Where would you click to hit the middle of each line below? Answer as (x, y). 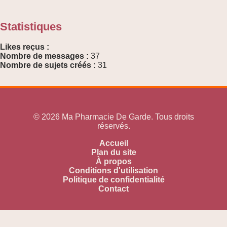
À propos (113, 161)
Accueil (113, 143)
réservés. (113, 126)
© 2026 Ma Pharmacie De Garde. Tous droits (113, 117)
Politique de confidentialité (113, 179)
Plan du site (113, 152)
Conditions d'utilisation (113, 170)
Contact (113, 188)
